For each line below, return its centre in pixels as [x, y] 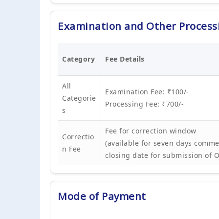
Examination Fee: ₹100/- [147, 91]
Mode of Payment [102, 196]
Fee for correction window [151, 131]
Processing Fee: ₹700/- [144, 104]
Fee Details [125, 59]
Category [78, 59]
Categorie [79, 98]
